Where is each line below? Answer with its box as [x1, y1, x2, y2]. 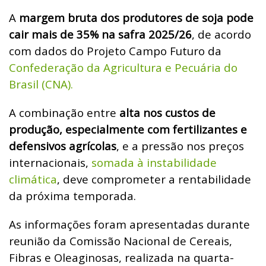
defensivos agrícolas [9, 138, 116, 153]
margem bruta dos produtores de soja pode [19, 9, 254, 25]
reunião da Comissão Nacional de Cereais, [9, 233, 232, 248]
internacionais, [9, 154, 91, 170]
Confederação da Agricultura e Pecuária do [9, 59, 237, 75]
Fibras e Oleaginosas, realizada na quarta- [9, 249, 234, 265]
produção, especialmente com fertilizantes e [9, 121, 247, 137]
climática [9, 171, 57, 186]
